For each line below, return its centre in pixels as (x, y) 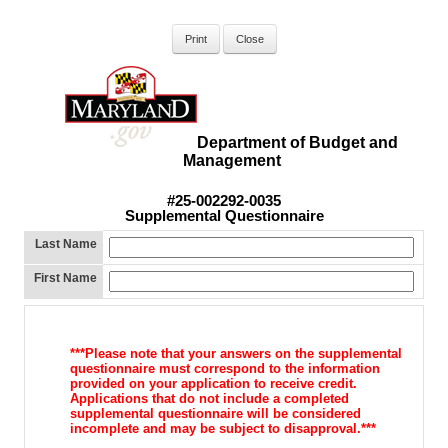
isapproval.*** (333, 429)
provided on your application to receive (193, 384)
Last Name (66, 244)
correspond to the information (286, 369)
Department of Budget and (298, 142)
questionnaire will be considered (259, 414)
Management (231, 160)
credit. (337, 384)
